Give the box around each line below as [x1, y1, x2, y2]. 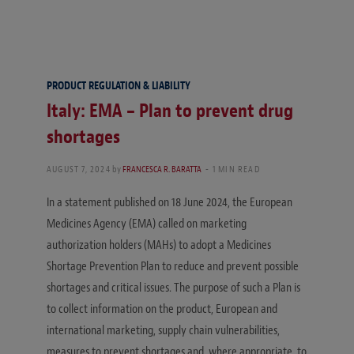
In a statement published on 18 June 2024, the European [47, 194, 292, 210]
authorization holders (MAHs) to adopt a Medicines [47, 236, 271, 253]
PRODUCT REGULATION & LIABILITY [47, 78, 190, 92]
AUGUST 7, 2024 [47, 162, 111, 175]
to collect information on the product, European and [47, 300, 277, 317]
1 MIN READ [212, 162, 260, 175]
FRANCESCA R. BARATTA [122, 162, 201, 175]
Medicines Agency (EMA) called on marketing [47, 215, 247, 232]
